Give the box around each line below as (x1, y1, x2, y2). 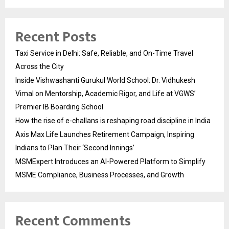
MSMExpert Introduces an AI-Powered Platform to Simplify (15, 157, 205, 166)
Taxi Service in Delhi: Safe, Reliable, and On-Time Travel (15, 49, 193, 58)
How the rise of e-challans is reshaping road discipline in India (15, 117, 211, 125)
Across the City (15, 62, 64, 71)
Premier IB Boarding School (15, 103, 103, 111)
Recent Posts (15, 25, 97, 50)
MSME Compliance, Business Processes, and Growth (15, 171, 184, 179)
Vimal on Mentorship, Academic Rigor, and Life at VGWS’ (15, 89, 196, 98)
